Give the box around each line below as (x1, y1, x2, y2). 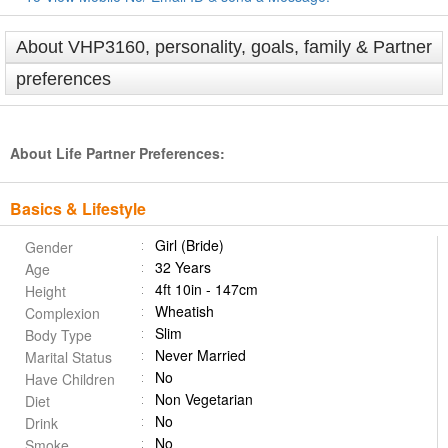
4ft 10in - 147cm (155, 279, 258, 299)
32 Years (155, 257, 211, 277)
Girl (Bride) (155, 235, 224, 255)
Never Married (155, 345, 246, 365)
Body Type (25, 325, 92, 345)
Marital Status (25, 347, 112, 367)
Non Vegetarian (155, 389, 253, 409)
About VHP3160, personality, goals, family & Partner (16, 37, 432, 57)
